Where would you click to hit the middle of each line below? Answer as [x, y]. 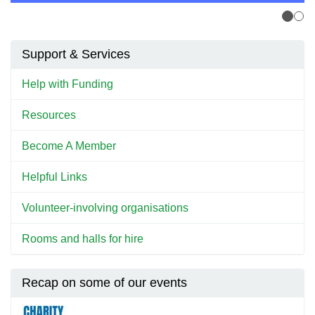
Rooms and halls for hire [83, 239]
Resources [49, 115]
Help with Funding [67, 84]
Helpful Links [54, 177]
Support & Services [76, 54]
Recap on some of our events [104, 283]
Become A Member [69, 146]
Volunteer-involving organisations [105, 208]
